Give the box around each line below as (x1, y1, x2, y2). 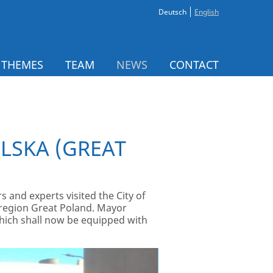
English (194, 7, 219, 17)
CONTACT (169, 57, 219, 73)
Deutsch (158, 7, 186, 17)
